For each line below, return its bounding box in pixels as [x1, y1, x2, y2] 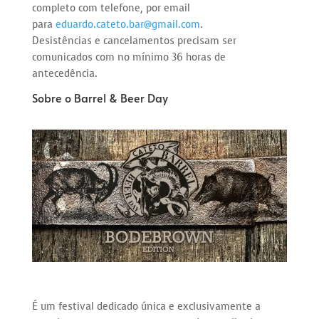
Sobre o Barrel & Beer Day [31, 90, 168, 105]
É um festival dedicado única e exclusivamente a [31, 300, 261, 314]
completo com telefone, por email [31, 1, 190, 15]
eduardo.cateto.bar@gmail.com [55, 18, 200, 31]
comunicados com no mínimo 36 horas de [31, 51, 226, 64]
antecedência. [31, 67, 98, 80]
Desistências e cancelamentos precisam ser [31, 34, 236, 48]
